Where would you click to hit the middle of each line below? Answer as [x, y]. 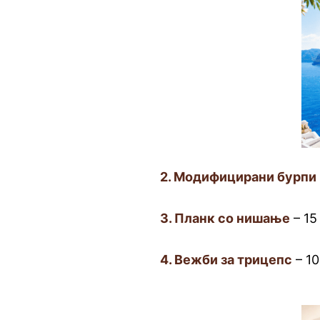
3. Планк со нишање [225, 218]
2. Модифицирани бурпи [239, 177]
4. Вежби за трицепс [226, 260]
